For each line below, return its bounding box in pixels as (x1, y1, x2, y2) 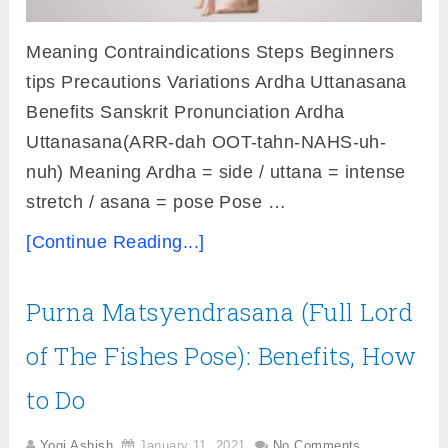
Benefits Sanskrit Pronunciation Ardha (26, 102, 345, 123)
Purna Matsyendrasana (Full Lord (26, 296, 414, 329)
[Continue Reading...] (26, 232, 205, 253)
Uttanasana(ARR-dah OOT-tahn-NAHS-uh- (26, 132, 387, 153)
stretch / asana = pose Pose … (26, 192, 287, 213)
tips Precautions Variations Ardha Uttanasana (26, 72, 407, 93)
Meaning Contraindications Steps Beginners (26, 42, 395, 63)
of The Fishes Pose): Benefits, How (26, 340, 417, 373)
